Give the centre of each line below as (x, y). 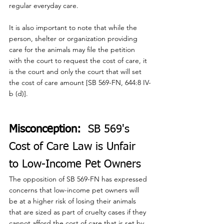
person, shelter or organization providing (74, 38)
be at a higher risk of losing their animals (73, 201)
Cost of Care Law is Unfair (74, 147)
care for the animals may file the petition (73, 49)
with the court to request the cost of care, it (79, 60)
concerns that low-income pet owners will (75, 190)
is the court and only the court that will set (76, 71)
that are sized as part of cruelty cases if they (78, 212)
